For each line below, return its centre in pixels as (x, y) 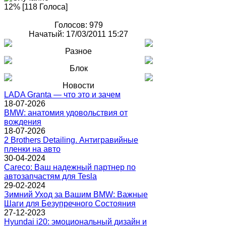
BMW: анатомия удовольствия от (66, 113)
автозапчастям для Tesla (50, 176)
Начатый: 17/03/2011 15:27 (78, 34)
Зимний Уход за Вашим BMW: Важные (76, 194)
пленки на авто (32, 149)
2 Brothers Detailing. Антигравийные (71, 140)
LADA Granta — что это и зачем (62, 95)
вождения (23, 122)
